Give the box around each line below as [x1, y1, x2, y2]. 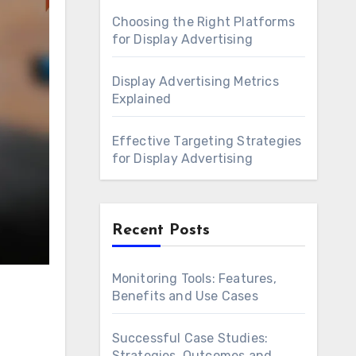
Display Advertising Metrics [111, 74, 279, 89]
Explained [111, 91, 172, 106]
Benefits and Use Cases [111, 288, 258, 304]
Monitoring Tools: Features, [111, 271, 277, 286]
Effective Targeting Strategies [111, 133, 302, 149]
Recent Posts [111, 222, 210, 238]
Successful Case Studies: [111, 331, 269, 346]
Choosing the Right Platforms [111, 14, 296, 29]
